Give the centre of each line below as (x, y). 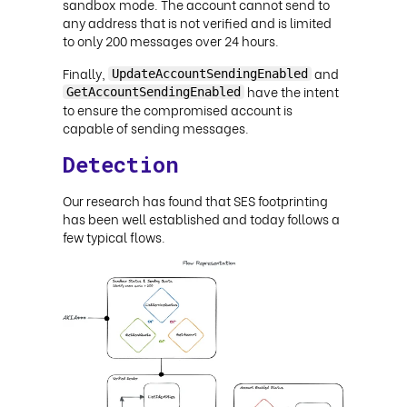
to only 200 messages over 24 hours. (171, 40)
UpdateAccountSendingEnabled (210, 73)
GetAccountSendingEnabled (154, 91)
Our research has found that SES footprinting (195, 200)
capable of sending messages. (156, 127)
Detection (121, 164)
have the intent (292, 91)
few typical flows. (114, 236)
